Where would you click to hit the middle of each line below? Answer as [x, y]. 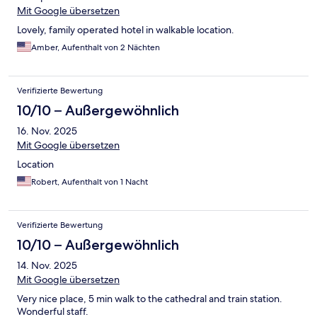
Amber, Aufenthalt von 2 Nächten [96, 48]
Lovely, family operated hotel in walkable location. [126, 30]
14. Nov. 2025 [47, 266]
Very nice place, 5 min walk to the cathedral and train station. [150, 299]
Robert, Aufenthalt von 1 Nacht [90, 182]
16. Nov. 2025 [47, 131]
